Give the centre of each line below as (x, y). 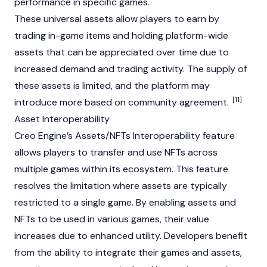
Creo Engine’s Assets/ (62, 136)
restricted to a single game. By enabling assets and (125, 203)
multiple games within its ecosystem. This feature (121, 169)
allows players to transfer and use (89, 153)
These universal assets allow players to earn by (117, 19)
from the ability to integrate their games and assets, (128, 253)
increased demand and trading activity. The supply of (131, 69)
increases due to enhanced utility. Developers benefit (131, 236)
